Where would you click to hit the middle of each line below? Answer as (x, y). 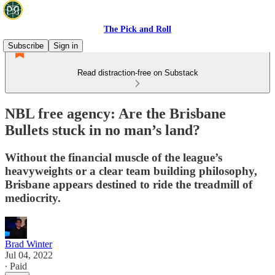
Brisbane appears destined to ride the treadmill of (129, 184)
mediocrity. (33, 198)
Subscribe (26, 46)
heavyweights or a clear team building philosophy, (131, 171)
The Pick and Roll (137, 29)
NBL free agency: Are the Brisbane (115, 113)
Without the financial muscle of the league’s (114, 157)
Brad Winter (29, 244)
